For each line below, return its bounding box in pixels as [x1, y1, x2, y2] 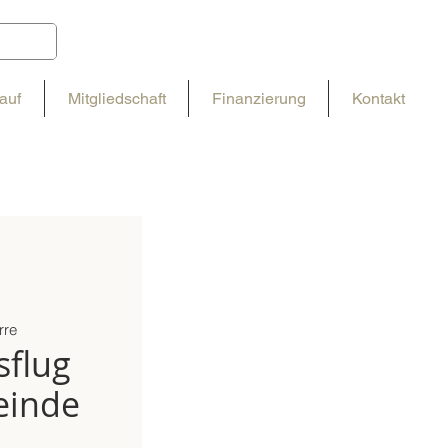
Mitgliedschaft [67, 89, 166, 108]
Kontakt [351, 89, 405, 108]
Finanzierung [211, 89, 306, 108]
